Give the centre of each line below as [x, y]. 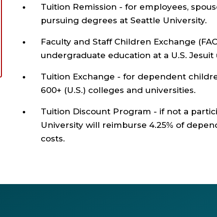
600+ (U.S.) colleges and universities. [118, 90]
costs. [53, 139]
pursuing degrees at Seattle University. [124, 20]
